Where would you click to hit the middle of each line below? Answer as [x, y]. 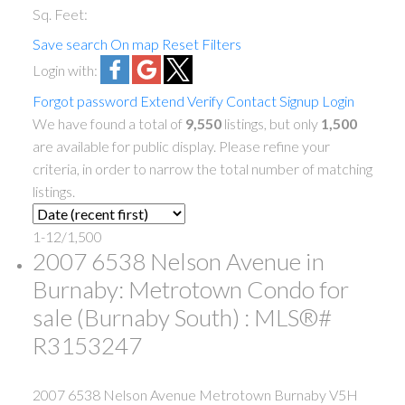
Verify [205, 100]
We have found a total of [108, 123]
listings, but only [271, 123]
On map [134, 43]
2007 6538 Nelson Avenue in [178, 261]
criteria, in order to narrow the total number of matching [202, 168]
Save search [70, 43]
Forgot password [85, 100]
